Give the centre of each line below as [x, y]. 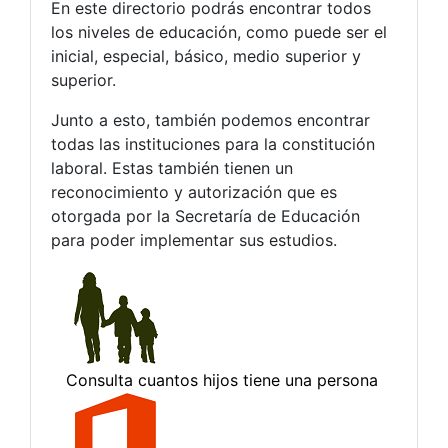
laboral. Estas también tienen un [172, 167]
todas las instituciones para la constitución [213, 143]
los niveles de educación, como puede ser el [219, 31]
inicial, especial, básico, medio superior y [206, 55]
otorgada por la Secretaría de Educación [205, 215]
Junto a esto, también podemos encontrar [210, 119]
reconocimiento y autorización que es [194, 191]
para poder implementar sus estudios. [194, 239]
